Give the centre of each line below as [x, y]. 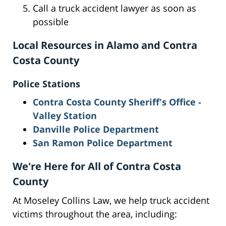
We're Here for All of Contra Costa [97, 166]
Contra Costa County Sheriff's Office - [117, 102]
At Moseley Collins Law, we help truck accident [111, 201]
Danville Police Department [96, 129]
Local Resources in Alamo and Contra [105, 45]
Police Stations [46, 84]
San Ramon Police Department [103, 143]
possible [51, 22]
